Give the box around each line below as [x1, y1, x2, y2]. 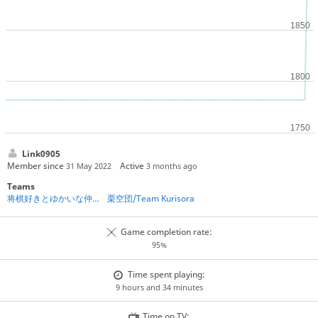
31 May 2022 [65, 160, 111, 171]
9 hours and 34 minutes [115, 281, 203, 292]
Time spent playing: [127, 268, 205, 280]
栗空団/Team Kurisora [107, 192, 195, 205]
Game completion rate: [120, 226, 212, 238]
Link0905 [21, 147, 60, 160]
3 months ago [146, 160, 198, 171]
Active [120, 159, 147, 172]
